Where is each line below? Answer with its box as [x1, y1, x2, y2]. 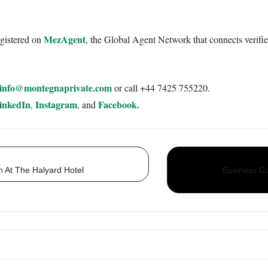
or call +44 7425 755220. [112, 81, 210, 94]
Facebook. [98, 97, 139, 111]
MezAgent [44, 32, 86, 46]
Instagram [35, 97, 77, 111]
